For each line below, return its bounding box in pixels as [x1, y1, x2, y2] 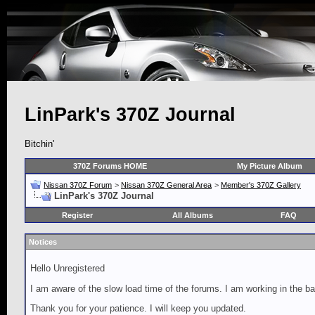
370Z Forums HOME [73, 162, 147, 171]
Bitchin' [25, 138, 54, 149]
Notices [29, 238, 57, 247]
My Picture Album [236, 162, 302, 171]
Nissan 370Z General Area [121, 181, 212, 190]
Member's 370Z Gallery [221, 181, 301, 190]
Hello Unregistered [30, 263, 105, 274]
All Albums [172, 211, 213, 220]
